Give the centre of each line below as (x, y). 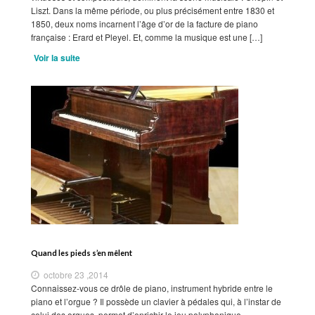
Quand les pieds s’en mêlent (82, 252)
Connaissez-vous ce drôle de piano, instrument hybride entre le (152, 288)
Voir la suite (57, 57)
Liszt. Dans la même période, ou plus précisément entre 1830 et (153, 10)
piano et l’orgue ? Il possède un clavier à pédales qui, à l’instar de (156, 301)
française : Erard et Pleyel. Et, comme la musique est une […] (147, 37)
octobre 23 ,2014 (75, 274)
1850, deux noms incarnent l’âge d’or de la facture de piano (144, 23)
